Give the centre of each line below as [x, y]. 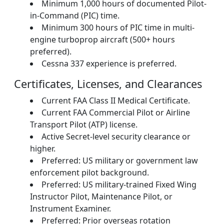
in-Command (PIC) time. [75, 15]
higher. [43, 148]
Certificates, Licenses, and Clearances [108, 84]
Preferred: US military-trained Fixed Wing [119, 184]
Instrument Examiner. [70, 208]
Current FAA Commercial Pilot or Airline [116, 112]
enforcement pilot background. [89, 172]
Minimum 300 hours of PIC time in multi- [118, 27]
